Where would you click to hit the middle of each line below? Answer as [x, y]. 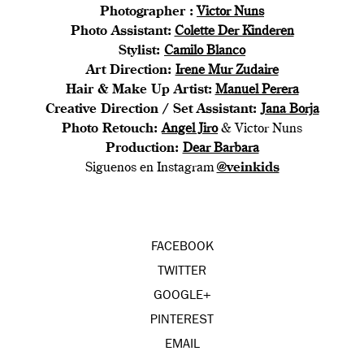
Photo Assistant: [121, 31]
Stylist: [141, 51]
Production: [144, 148]
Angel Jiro [190, 129]
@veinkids [248, 168]
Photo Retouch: [112, 129]
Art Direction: [130, 70]
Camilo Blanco [205, 51]
